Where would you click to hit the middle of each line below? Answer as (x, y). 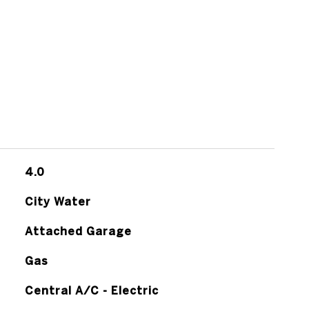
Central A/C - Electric (91, 290)
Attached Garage (78, 231)
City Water (58, 201)
